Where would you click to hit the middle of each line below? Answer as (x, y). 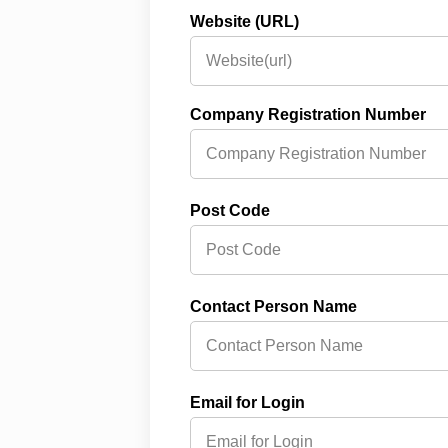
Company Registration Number (308, 114)
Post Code (230, 210)
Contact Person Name (273, 306)
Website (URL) (244, 21)
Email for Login (247, 402)
